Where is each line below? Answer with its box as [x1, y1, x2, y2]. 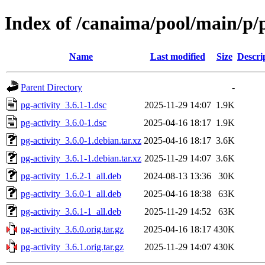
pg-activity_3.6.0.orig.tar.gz [21, 224, 124, 234]
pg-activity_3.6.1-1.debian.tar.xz [21, 153, 141, 163]
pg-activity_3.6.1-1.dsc [21, 99, 106, 110]
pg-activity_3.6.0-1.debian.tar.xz [21, 135, 141, 146]
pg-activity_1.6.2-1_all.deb [21, 170, 121, 181]
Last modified [150, 51, 205, 62]
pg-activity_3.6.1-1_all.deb [21, 206, 121, 216]
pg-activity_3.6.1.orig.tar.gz [21, 241, 124, 252]
